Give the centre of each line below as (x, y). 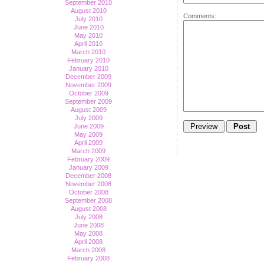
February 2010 (88, 60)
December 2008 (88, 176)
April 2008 (88, 242)
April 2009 (88, 143)
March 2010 (88, 52)
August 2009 (88, 110)
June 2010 (88, 27)
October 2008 (88, 192)
